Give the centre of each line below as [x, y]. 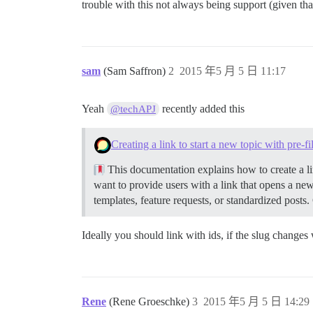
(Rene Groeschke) [151, 302]
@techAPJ [133, 109]
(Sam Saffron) [136, 71]
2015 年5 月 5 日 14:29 [256, 302]
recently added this [202, 109]
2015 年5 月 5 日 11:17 [233, 71]
